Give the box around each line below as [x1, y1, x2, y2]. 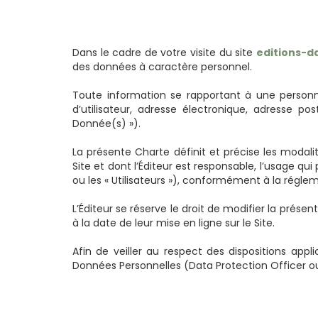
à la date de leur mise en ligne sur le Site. [72, 216, 275, 231]
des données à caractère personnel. [72, 60, 252, 75]
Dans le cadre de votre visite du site [72, 45, 256, 60]
